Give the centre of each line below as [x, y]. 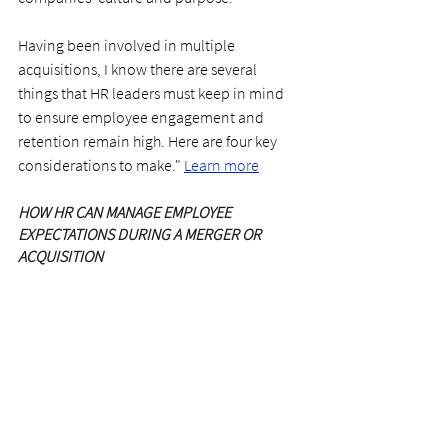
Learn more [221, 164]
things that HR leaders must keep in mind [152, 92]
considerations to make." [101, 164]
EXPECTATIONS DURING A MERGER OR [141, 233]
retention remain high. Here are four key [149, 140]
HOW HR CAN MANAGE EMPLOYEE [126, 211]
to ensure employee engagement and [142, 116]
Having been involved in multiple [128, 44]
